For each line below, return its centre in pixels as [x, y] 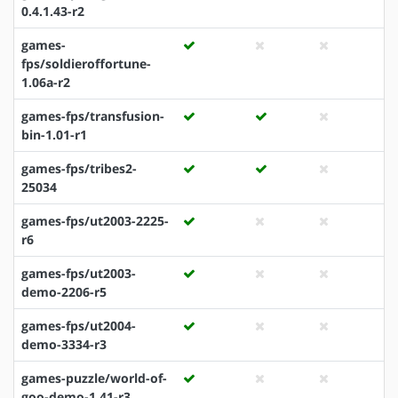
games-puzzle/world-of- [94, 378]
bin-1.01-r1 [54, 134]
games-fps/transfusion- [93, 115]
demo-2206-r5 [64, 291]
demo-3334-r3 [64, 344]
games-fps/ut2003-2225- [95, 220]
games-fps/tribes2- [79, 168]
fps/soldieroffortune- [86, 63]
